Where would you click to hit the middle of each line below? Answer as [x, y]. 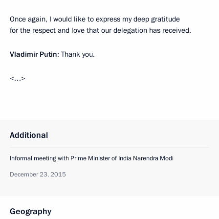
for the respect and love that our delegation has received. [100, 30]
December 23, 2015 [38, 174]
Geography [31, 211]
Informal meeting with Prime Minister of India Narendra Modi [92, 158]
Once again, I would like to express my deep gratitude [95, 19]
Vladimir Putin [33, 54]
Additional [29, 135]
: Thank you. [76, 54]
